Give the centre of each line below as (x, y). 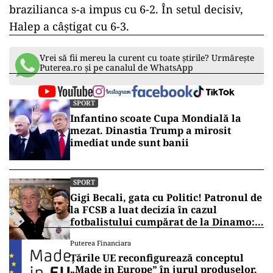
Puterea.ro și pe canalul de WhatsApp (116, 247)
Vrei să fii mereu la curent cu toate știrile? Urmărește (147, 237)
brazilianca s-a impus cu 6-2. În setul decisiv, (126, 9)
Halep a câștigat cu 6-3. (69, 26)
